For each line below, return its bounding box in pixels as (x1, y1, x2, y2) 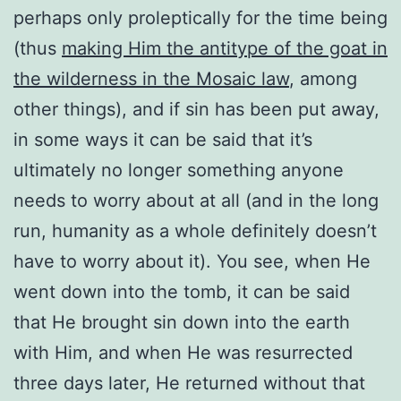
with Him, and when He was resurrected (13, 341, 353, 363)
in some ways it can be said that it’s (13, 128, 312, 150)
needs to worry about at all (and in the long (13, 189, 379, 211)
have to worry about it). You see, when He (13, 250, 371, 272)
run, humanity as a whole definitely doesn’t (13, 219, 377, 242)
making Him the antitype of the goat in (62, 37, 388, 59)
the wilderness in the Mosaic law (13, 67, 289, 90)
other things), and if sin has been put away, (13, 98, 380, 120)
